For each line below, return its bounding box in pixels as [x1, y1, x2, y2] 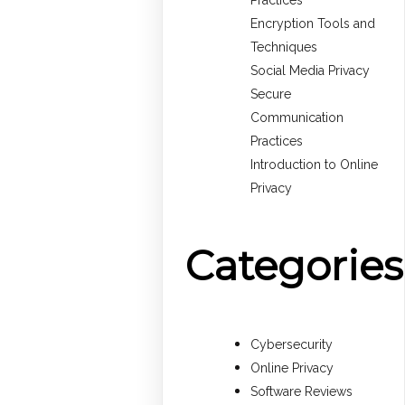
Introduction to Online [250, 157, 379, 173]
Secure [250, 87, 292, 102]
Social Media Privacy [250, 63, 371, 79]
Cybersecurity [250, 336, 334, 352]
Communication [250, 110, 344, 126]
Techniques [250, 40, 318, 55]
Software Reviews [250, 383, 353, 399]
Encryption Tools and [250, 16, 376, 32]
